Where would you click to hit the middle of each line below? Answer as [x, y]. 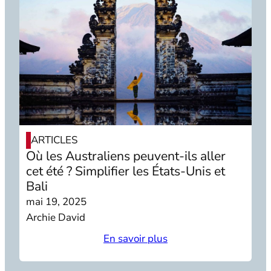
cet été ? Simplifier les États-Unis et [126, 171]
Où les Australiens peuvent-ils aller [126, 156]
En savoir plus [135, 239]
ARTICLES [54, 140]
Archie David [56, 217]
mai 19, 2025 [57, 201]
